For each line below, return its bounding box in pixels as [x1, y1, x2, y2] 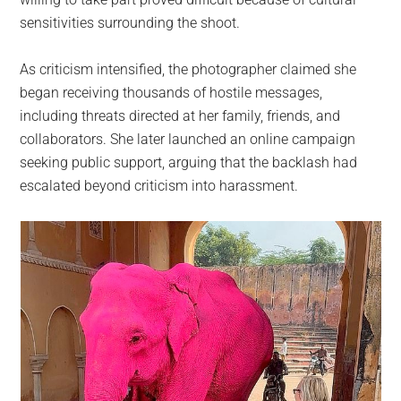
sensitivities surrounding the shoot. [20, 13, 241, 31]
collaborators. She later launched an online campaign [20, 130, 356, 148]
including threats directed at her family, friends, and [20, 107, 341, 124]
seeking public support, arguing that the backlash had [20, 153, 358, 171]
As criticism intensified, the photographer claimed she [20, 60, 357, 78]
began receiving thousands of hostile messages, [20, 83, 323, 101]
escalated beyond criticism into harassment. [20, 176, 299, 194]
